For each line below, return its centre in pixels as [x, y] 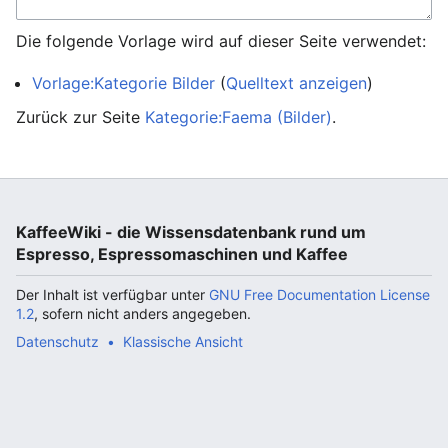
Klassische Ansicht [183, 341]
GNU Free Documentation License [319, 294]
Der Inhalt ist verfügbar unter [112, 294]
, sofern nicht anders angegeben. [142, 313]
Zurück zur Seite [80, 117]
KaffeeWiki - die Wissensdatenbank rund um [191, 232]
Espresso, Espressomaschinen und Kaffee [182, 254]
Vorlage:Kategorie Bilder [123, 83]
